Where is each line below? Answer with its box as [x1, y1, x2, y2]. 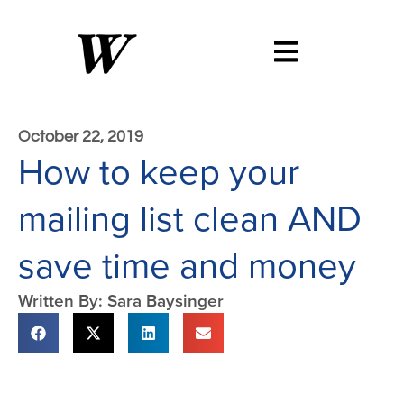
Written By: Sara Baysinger [18, 288, 224, 313]
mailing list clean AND [18, 192, 362, 243]
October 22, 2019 [18, 128, 143, 145]
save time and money [18, 239, 356, 289]
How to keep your [18, 145, 299, 196]
